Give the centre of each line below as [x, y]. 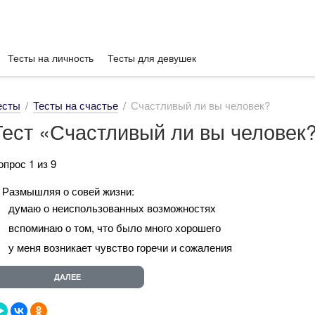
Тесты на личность [51, 58]
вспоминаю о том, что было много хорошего [115, 227]
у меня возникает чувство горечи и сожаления [120, 247]
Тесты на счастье [76, 105]
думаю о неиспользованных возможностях [112, 207]
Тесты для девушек [152, 58]
